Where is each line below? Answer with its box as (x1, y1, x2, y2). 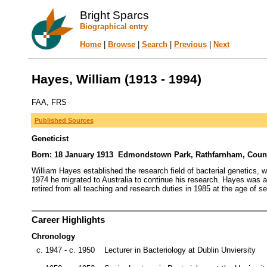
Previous (173, 40, 207, 49)
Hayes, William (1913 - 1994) (31, 72, 201, 86)
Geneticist (31, 134, 69, 143)
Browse (107, 40, 135, 49)
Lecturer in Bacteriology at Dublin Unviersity (104, 246, 256, 254)
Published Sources (34, 117, 94, 124)
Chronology (31, 232, 75, 241)
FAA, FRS (31, 97, 67, 107)
